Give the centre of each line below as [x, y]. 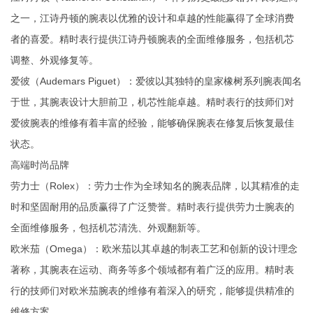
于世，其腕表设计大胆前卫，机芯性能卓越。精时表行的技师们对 [152, 102]
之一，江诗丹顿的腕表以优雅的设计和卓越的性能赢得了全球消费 [152, 19]
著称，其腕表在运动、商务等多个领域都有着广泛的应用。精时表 [152, 270]
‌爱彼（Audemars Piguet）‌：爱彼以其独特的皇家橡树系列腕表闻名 [156, 81]
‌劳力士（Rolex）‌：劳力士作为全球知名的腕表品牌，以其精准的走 [155, 186]
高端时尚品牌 [40, 165]
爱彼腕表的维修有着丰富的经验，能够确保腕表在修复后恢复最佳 [152, 123]
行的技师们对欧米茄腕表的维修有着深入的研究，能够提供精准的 [152, 291]
